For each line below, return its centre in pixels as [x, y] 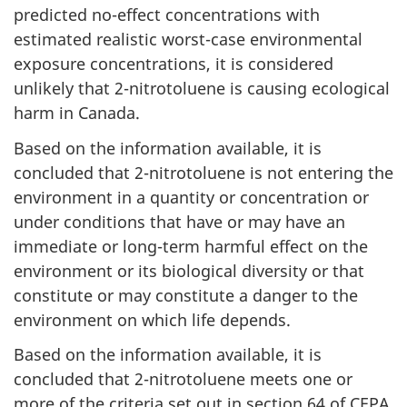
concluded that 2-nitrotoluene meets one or [183, 379]
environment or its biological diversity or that [189, 270]
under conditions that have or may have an [179, 221]
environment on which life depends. [152, 319]
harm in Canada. [77, 113]
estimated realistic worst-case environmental [188, 39]
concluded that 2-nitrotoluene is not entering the [203, 172]
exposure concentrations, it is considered [174, 64]
